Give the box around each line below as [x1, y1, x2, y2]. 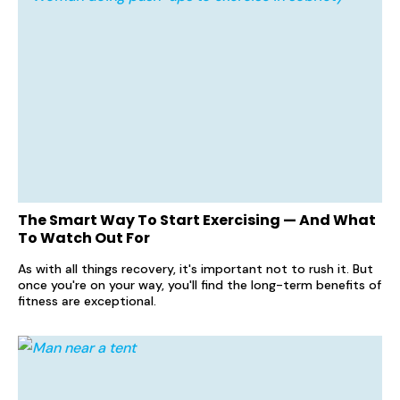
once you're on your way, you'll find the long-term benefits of [18, 276, 381, 293]
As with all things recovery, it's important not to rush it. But [18, 260, 373, 277]
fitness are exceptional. [18, 292, 156, 309]
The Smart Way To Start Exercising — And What [18, 209, 376, 230]
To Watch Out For [18, 227, 150, 248]
